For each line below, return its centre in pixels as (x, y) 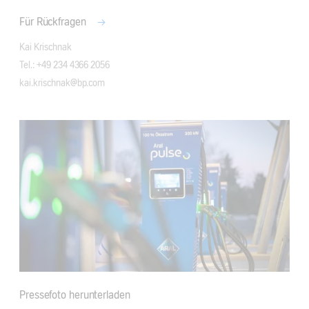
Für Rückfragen (54, 22)
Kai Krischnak (46, 47)
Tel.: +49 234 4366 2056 (64, 65)
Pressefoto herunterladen (75, 295)
